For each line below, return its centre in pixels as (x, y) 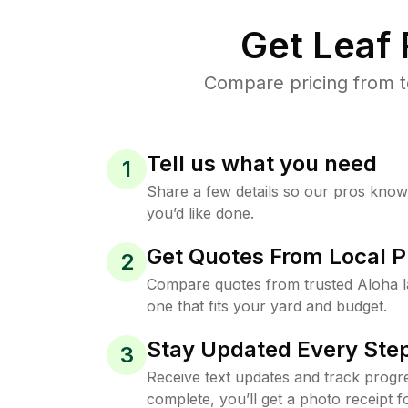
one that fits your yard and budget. (267, 306)
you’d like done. (200, 213)
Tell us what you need (262, 163)
